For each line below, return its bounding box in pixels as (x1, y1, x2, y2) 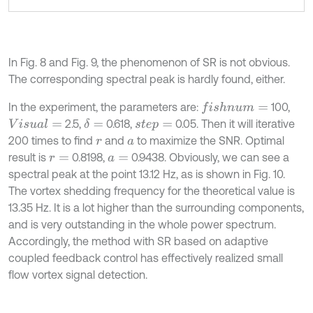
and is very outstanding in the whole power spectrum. (8, 218, 276, 231)
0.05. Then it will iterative (173, 117, 296, 130)
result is (8, 151, 49, 163)
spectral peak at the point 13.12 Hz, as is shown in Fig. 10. (8, 168, 285, 180)
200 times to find (8, 134, 96, 147)
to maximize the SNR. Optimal (133, 134, 284, 147)
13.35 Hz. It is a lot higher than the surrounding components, (8, 201, 304, 214)
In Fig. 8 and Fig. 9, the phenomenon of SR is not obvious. (8, 56, 290, 68)
